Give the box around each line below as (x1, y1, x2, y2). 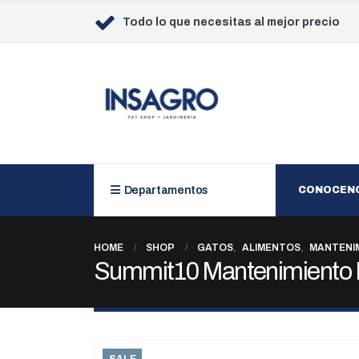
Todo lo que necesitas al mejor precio (123, 16, 341, 28)
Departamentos (123, 184, 209, 196)
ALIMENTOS (242, 241, 301, 253)
